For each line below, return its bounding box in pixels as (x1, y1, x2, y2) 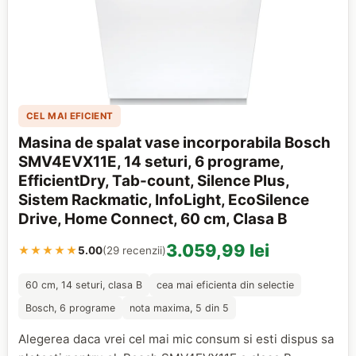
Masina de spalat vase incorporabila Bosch (18, 133, 331, 152)
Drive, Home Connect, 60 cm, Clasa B (18, 209, 288, 228)
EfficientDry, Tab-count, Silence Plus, (18, 171, 290, 190)
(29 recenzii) (103, 243, 167, 257)
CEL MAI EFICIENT (25, 110, 114, 122)
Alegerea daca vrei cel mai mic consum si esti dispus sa (18, 331, 335, 346)
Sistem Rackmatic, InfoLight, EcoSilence (18, 190, 310, 209)
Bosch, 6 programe (25, 301, 116, 314)
